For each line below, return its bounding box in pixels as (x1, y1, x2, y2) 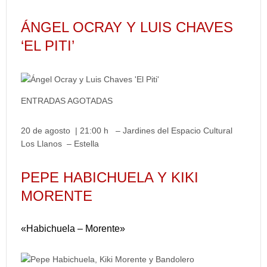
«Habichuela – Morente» (21, 223, 125, 234)
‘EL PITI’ (21, 38, 74, 54)
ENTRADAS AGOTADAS (21, 96, 113, 105)
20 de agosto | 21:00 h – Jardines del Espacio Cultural (21, 126, 232, 135)
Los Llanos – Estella (21, 139, 99, 148)
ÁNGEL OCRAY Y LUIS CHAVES (21, 19, 233, 35)
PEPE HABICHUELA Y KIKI (21, 169, 198, 185)
